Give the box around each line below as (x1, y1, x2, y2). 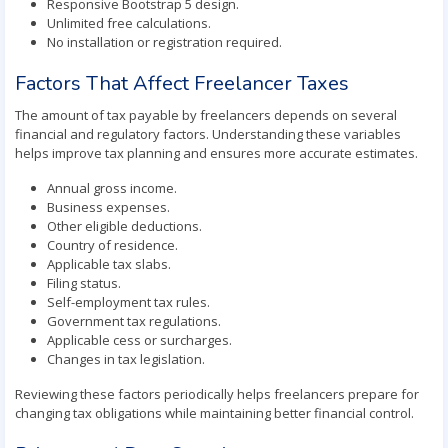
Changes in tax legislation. (47, 350, 205, 368)
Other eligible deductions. (47, 217, 202, 235)
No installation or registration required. (47, 33, 282, 51)
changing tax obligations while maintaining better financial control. (15, 404, 414, 422)
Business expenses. (47, 198, 170, 216)
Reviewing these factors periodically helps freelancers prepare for (15, 385, 419, 403)
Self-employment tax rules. (47, 293, 210, 311)
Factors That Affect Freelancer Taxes (15, 70, 349, 97)
